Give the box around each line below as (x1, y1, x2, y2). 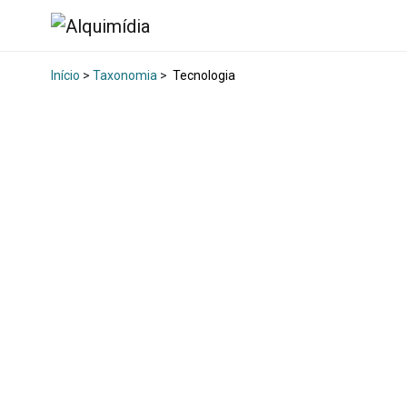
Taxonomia (93, 68, 157, 84)
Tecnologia (170, 68, 235, 84)
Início (51, 68, 80, 84)
